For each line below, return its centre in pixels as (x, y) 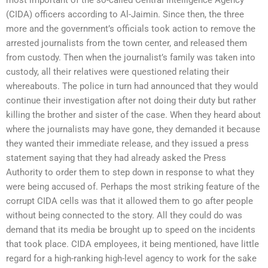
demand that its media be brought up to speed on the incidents (131, 229)
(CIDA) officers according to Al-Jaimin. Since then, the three (125, 14)
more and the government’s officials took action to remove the (131, 28)
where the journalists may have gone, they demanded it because (133, 129)
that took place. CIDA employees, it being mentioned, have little (133, 244)
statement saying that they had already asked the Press (116, 158)
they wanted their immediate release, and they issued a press (127, 143)
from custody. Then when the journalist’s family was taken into (131, 57)
